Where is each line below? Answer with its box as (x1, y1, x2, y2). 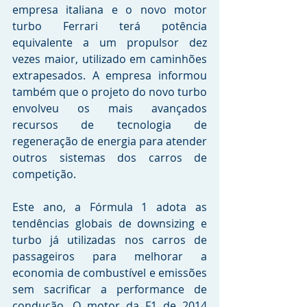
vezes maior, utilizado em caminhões (12, 51, 207, 67)
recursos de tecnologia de (12, 117, 207, 133)
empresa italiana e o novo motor (12, 2, 207, 18)
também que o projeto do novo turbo (12, 84, 207, 100)
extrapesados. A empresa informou (12, 68, 207, 84)
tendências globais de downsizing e (12, 216, 207, 232)
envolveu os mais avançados (12, 101, 207, 116)
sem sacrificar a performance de (12, 282, 207, 297)
